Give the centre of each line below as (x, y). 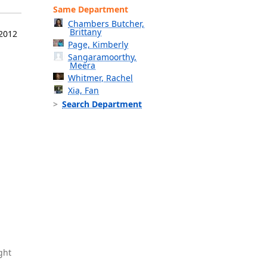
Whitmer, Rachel (101, 78)
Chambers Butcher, (106, 24)
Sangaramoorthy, (103, 57)
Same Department (91, 10)
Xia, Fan (84, 91)
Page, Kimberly (98, 45)
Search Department (102, 104)
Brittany (86, 32)
